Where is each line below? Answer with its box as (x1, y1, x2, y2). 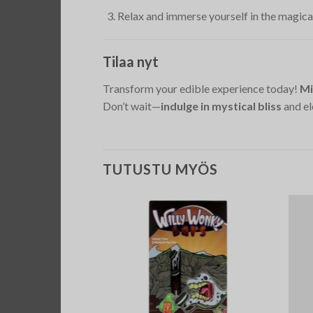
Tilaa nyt (103, 52, 159, 70)
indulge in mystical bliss (161, 99, 282, 112)
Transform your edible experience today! (103, 81, 300, 95)
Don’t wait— (103, 99, 161, 112)
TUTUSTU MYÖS (103, 161, 218, 178)
